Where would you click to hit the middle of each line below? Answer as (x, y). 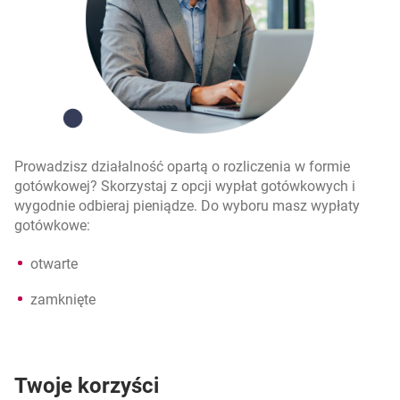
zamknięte (63, 299)
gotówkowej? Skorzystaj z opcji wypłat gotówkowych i (185, 186)
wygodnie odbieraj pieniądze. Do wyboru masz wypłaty (187, 205)
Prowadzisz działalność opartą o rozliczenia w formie (182, 166)
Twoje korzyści (87, 385)
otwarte (54, 263)
